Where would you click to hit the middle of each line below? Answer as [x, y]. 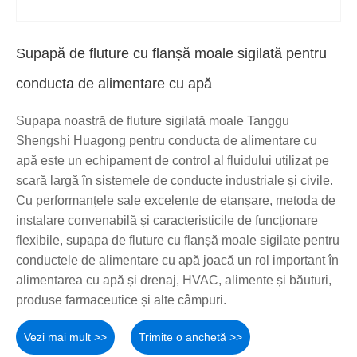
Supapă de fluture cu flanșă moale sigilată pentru [171, 53]
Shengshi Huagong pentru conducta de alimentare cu [167, 140]
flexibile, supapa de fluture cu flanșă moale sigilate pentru [178, 240]
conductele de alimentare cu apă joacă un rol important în [177, 260]
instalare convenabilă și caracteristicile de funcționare [167, 220]
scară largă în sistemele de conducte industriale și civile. [175, 180]
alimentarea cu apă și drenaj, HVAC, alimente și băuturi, [174, 280]
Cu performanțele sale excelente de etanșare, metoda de [176, 200]
